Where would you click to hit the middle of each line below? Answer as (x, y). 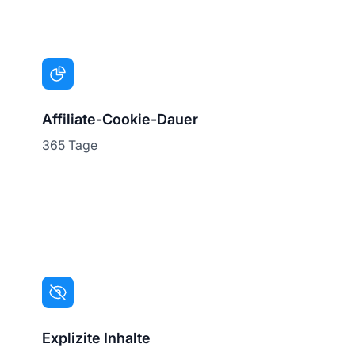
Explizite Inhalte (97, 338)
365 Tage (70, 145)
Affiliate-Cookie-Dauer (120, 119)
